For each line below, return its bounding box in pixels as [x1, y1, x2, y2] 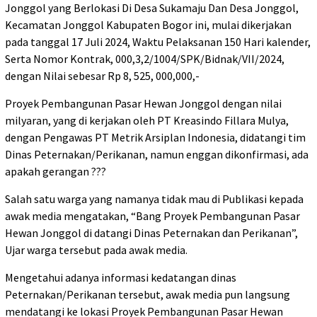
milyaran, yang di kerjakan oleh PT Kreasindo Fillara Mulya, [5, 113, 289, 127]
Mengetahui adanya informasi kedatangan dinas [5, 270, 236, 284]
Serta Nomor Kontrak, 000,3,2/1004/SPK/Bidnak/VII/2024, [5, 51, 284, 66]
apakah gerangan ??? [5, 163, 106, 178]
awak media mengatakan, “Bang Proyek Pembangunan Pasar [5, 208, 300, 223]
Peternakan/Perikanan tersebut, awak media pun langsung [5, 287, 290, 301]
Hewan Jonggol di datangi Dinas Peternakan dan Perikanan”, [5, 225, 298, 240]
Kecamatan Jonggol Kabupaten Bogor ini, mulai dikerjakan [5, 17, 292, 32]
